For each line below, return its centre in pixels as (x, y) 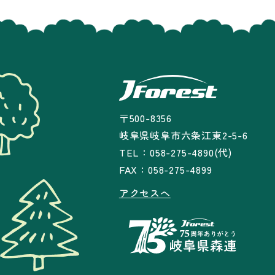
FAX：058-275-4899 (165, 170)
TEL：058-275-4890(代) (176, 153)
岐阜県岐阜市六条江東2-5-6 (183, 135)
